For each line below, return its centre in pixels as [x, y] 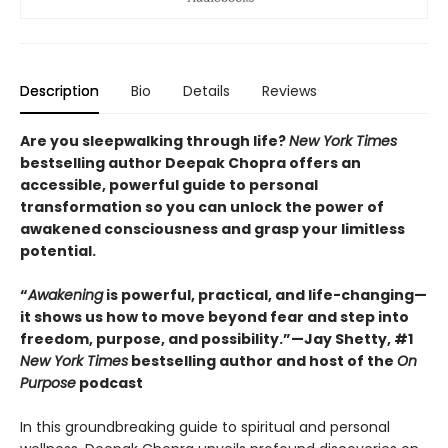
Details [206, 91]
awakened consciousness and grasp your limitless [212, 229]
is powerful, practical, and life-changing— [265, 295]
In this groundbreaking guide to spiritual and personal [205, 427]
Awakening [65, 295]
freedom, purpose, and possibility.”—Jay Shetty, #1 [216, 339]
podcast [109, 383]
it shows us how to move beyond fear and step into [214, 317]
